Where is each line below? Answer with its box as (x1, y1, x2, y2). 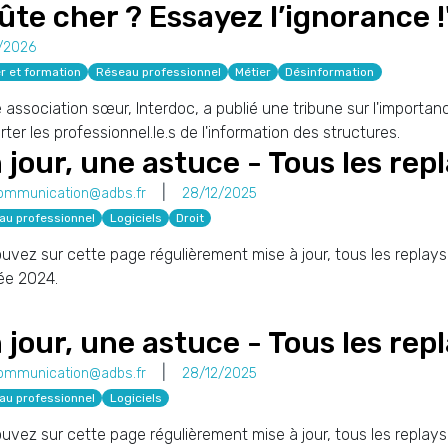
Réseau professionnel (95, 65, 221, 79)
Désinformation (285, 65, 375, 79)
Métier (234, 65, 271, 79)
